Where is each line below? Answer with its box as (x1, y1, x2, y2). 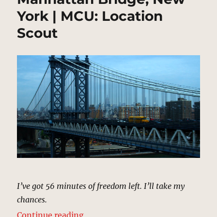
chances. (17, 194, 47, 204)
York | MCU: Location (17, 7, 163, 24)
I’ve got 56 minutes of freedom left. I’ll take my (17, 181, 185, 191)
